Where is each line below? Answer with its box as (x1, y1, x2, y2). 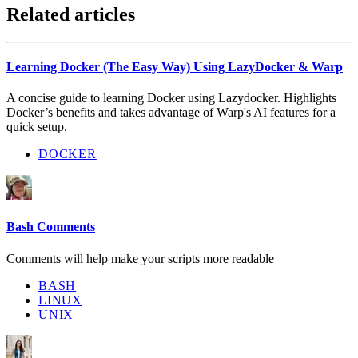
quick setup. (6, 120, 67, 134)
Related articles (6, 3, 135, 25)
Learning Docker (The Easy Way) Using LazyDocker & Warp (6, 59, 343, 74)
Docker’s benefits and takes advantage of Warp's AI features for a (6, 105, 336, 120)
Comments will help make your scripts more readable (6, 251, 274, 265)
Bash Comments (6, 220, 95, 234)
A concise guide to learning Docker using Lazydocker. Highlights (6, 91, 336, 105)
